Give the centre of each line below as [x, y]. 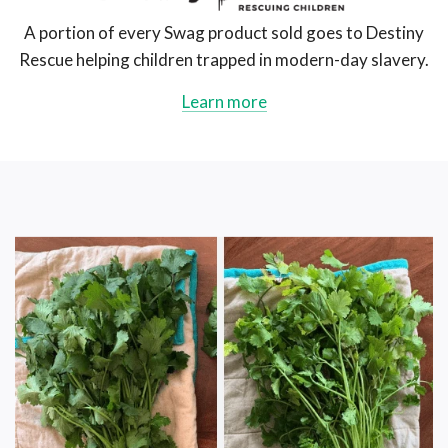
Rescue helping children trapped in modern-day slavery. [224, 60]
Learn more [224, 102]
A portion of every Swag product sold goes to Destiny [224, 33]
